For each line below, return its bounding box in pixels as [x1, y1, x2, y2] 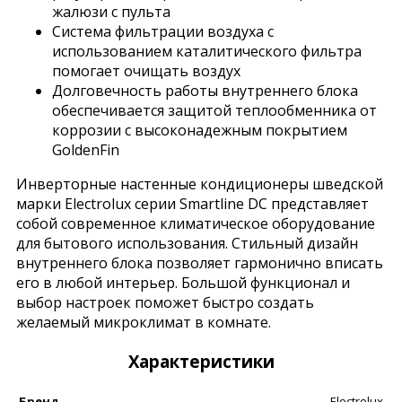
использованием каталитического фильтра [52, 40, 362, 61]
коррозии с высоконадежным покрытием [52, 119, 347, 140]
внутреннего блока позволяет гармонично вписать [16, 252, 383, 273]
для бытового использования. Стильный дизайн [16, 232, 358, 253]
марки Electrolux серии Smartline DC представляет [16, 193, 369, 214]
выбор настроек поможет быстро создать [16, 292, 314, 312]
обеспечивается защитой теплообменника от [52, 100, 377, 120]
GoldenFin [52, 139, 119, 160]
